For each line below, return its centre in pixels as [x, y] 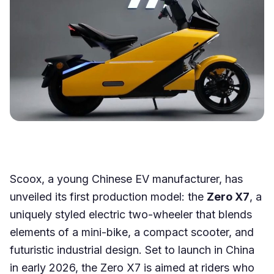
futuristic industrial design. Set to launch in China [132, 250]
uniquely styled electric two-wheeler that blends [131, 214]
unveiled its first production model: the [108, 196]
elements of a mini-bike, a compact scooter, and [132, 232]
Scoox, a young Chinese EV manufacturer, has [126, 179]
